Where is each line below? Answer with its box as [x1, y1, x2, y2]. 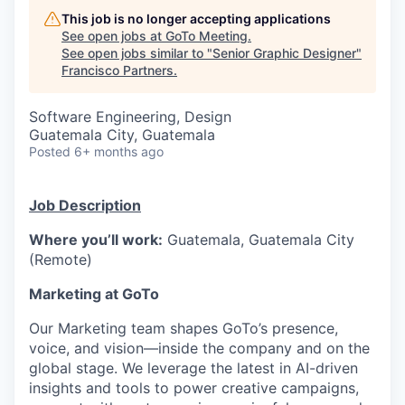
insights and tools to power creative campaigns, [29, 379, 359, 397]
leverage [147, 359, 206, 377]
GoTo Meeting [165, 28, 248, 43]
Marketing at [29, 285, 122, 303]
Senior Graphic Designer [212, 45, 356, 61]
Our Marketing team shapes [29, 319, 222, 337]
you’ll [81, 231, 118, 249]
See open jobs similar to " [61, 45, 212, 61]
